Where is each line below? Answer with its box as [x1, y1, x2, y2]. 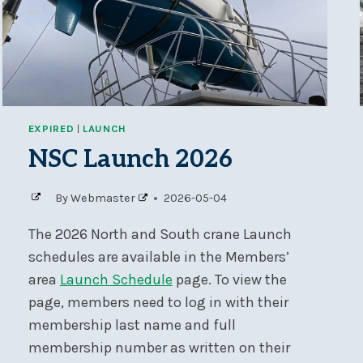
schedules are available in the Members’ [28, 248, 289, 267]
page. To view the [172, 271, 287, 289]
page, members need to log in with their [28, 293, 288, 312]
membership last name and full [28, 316, 236, 335]
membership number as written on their [28, 339, 290, 357]
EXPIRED [28, 122, 75, 135]
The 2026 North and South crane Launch [28, 225, 292, 244]
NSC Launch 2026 [28, 144, 233, 174]
